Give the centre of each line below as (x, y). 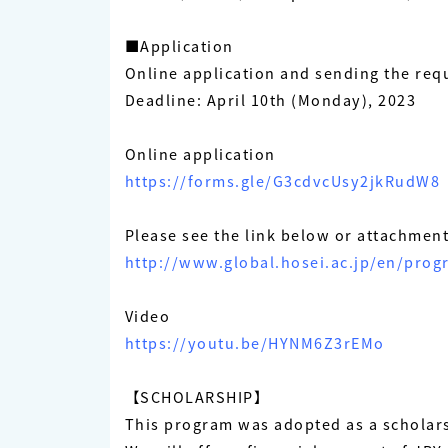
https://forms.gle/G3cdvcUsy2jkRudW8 (282, 181)
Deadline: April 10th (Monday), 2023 (270, 100)
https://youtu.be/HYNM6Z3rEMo (254, 343)
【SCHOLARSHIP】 (196, 397)
